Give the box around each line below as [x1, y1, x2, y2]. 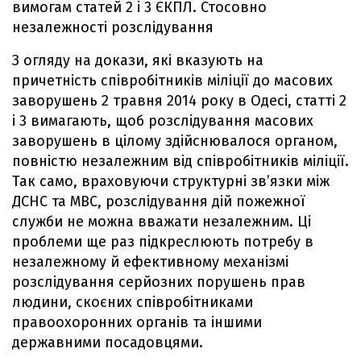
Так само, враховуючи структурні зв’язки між [12, 172, 330, 190]
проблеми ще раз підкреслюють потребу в [12, 232, 313, 251]
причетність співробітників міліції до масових [12, 71, 333, 89]
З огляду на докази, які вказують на [12, 51, 263, 69]
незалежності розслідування [12, 18, 214, 36]
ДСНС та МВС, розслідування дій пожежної [12, 192, 305, 210]
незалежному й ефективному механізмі [12, 252, 288, 271]
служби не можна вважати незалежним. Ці [12, 212, 311, 230]
